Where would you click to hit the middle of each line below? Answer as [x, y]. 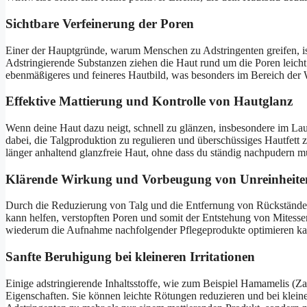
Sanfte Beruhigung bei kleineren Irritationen [130, 257]
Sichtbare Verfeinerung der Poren [100, 23]
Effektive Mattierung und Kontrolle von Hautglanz [149, 101]
